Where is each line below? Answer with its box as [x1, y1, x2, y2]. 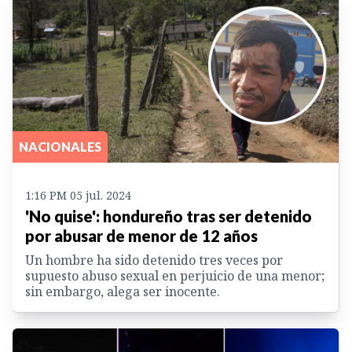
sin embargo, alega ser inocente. [25, 282, 220, 300]
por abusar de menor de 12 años [25, 225, 258, 245]
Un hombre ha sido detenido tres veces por [25, 251, 283, 269]
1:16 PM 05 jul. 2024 [25, 187, 131, 203]
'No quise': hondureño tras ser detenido [25, 206, 312, 225]
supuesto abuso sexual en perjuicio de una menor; [25, 266, 324, 284]
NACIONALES [19, 138, 101, 154]
